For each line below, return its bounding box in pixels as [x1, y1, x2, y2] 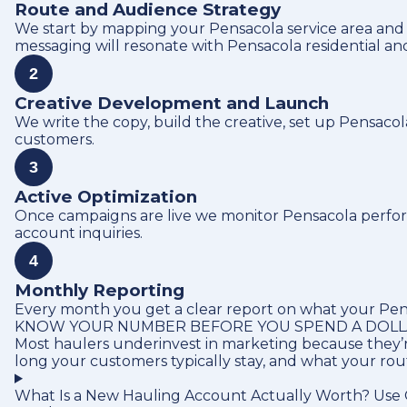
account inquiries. [15, 224, 143, 242]
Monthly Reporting [15, 280, 184, 301]
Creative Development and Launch [15, 93, 329, 114]
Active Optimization [15, 186, 197, 207]
